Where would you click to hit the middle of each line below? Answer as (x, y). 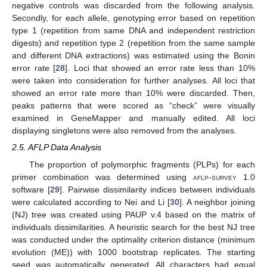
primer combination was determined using (103, 177)
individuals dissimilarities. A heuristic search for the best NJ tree (133, 227)
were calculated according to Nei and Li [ (91, 202)
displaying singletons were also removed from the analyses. (124, 131)
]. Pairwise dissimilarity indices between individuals (157, 189)
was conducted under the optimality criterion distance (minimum (133, 239)
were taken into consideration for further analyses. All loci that (133, 81)
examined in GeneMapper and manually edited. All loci (133, 118)
